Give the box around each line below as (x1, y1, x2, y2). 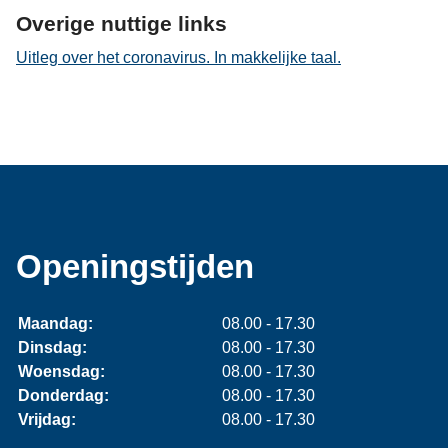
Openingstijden (16, 248, 254, 286)
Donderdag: (17, 386, 109, 404)
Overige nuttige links (16, 11, 227, 35)
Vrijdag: (17, 410, 76, 428)
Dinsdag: (17, 338, 87, 356)
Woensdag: (17, 362, 105, 380)
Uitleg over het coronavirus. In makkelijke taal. (16, 48, 341, 66)
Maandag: (17, 314, 93, 332)
